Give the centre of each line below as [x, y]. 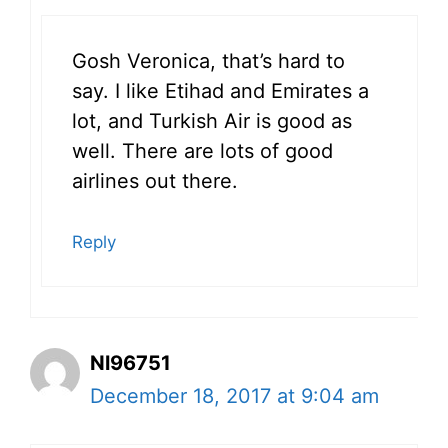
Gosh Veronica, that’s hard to [208, 60]
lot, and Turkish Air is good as [212, 120]
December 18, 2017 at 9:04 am [234, 395]
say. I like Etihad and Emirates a [220, 90]
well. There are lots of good [202, 150]
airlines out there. [155, 180]
